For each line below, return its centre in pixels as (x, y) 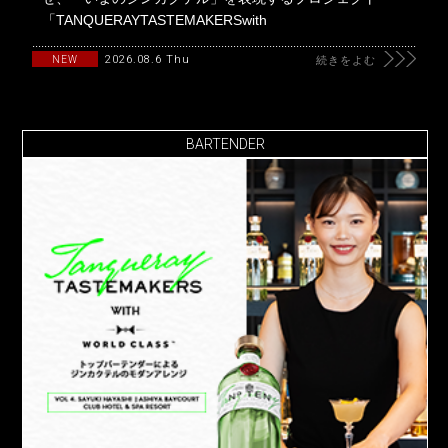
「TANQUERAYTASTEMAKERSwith (155, 19)
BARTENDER (225, 143)
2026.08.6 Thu (148, 59)
